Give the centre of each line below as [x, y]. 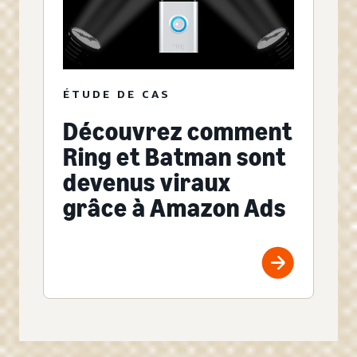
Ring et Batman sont [175, 157]
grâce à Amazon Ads [175, 208]
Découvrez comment [178, 131]
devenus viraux [147, 182]
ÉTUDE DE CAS [117, 93]
